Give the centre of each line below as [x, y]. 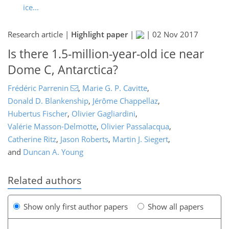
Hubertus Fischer [38, 113]
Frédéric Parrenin [38, 88]
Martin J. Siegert [140, 139]
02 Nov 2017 [175, 35]
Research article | [39, 35]
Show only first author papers [76, 206]
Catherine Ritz [32, 139]
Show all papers [176, 206]
